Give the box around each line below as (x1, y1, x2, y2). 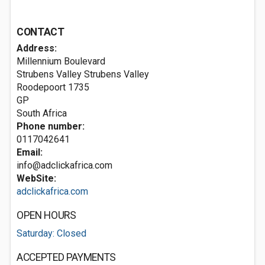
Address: (17, 43, 57, 54)
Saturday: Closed (17, 228, 86, 239)
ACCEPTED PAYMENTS (17, 251, 117, 263)
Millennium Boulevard (17, 56, 105, 67)
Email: (17, 147, 43, 158)
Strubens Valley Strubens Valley (17, 69, 149, 80)
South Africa (17, 108, 67, 119)
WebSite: (17, 173, 56, 184)
